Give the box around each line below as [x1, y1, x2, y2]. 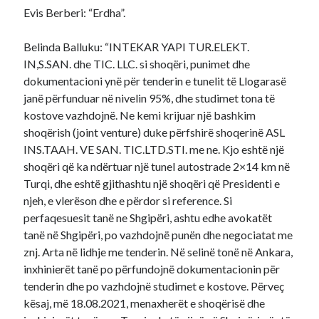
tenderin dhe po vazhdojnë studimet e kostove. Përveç [23, 279, 285, 293]
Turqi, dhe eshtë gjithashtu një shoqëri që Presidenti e [23, 177, 281, 190]
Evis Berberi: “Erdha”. [23, 6, 126, 19]
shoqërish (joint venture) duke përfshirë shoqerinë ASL [23, 125, 286, 139]
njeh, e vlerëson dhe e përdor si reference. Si [23, 194, 233, 207]
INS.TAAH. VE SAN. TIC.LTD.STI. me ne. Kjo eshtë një [23, 142, 285, 156]
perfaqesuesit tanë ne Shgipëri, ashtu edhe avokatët [23, 211, 273, 224]
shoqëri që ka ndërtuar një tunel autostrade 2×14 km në [23, 159, 291, 173]
